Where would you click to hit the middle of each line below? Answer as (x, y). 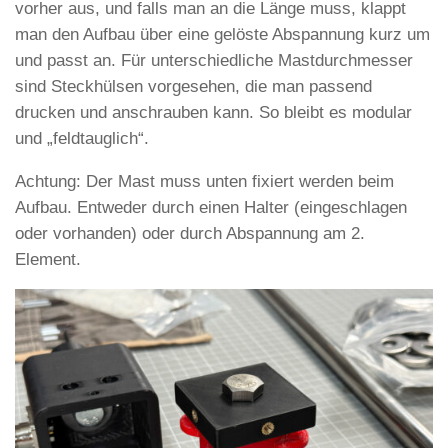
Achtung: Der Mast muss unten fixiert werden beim (204, 181)
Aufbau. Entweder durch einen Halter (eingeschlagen (211, 207)
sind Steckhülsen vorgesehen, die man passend (193, 87)
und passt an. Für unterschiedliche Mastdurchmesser (214, 61)
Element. (48, 259)
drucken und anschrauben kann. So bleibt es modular (213, 113)
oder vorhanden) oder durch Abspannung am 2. (190, 233)
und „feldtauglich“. (82, 139)
